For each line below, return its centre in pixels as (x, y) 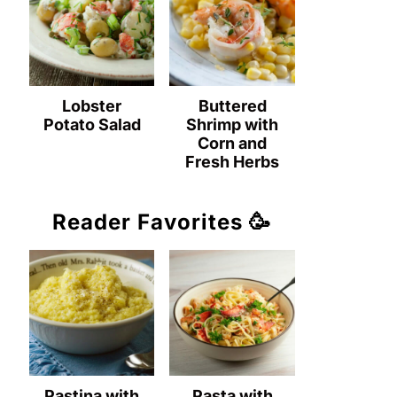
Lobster (92, 105)
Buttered (232, 105)
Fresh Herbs (233, 161)
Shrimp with (233, 124)
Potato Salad (92, 124)
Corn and (233, 143)
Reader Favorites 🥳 (162, 222)
